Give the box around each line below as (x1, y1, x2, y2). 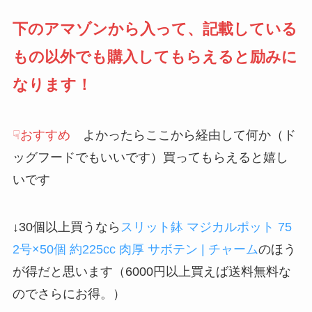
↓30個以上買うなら (12, 219, 120, 234)
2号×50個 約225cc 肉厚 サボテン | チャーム (12, 242, 258, 256)
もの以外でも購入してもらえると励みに (12, 47, 297, 65)
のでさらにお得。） (12, 286, 125, 301)
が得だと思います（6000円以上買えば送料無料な (12, 264, 291, 279)
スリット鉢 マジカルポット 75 (120, 219, 292, 234)
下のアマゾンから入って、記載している (12, 19, 297, 38)
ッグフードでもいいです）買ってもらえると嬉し (12, 150, 288, 164)
